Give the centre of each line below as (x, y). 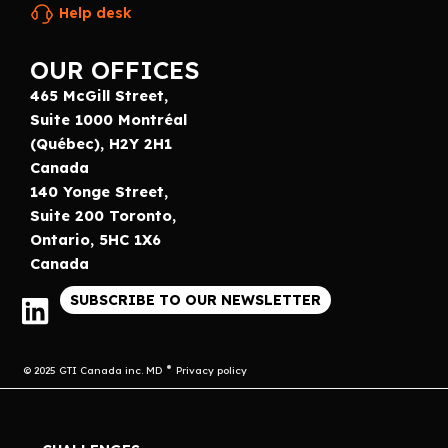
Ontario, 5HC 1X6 (95, 239)
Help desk (95, 12)
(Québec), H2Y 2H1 (101, 143)
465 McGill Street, (99, 95)
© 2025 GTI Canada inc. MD (92, 370)
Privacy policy (211, 370)
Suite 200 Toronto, (103, 215)
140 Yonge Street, (99, 191)
